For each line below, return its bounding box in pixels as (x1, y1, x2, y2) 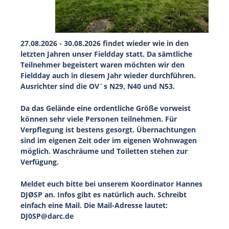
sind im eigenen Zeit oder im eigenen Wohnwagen (20, 135, 197, 145)
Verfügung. (20, 157, 59, 167)
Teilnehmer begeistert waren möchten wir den (20, 60, 185, 70)
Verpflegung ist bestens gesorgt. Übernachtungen (20, 125, 196, 134)
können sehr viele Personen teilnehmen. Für (20, 114, 177, 124)
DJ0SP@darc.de (20, 211, 74, 221)
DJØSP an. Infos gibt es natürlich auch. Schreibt (20, 190, 187, 199)
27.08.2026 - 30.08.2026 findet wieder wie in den (20, 38, 189, 48)
